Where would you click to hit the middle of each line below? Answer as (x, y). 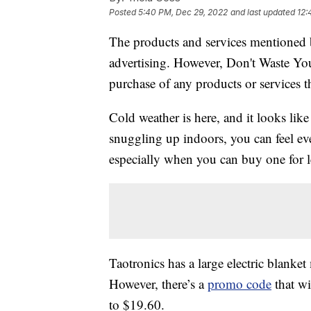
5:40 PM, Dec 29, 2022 (183, 12)
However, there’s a (158, 284)
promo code (239, 284)
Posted (124, 12)
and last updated (263, 12)
